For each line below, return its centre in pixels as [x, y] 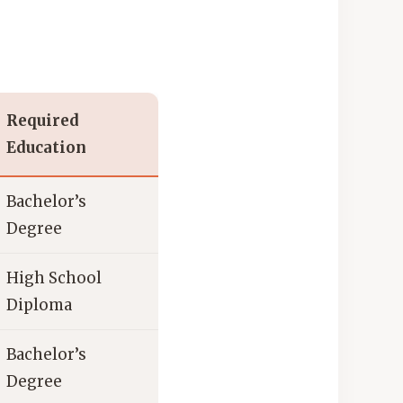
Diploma [39, 305]
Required [43, 121]
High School [54, 278]
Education [46, 148]
